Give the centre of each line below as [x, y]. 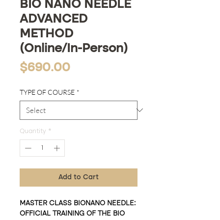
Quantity [33, 131]
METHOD [46, 34]
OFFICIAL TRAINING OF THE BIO [72, 214]
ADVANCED [54, 19]
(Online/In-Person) [74, 49]
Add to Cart [79, 178]
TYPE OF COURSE [47, 92]
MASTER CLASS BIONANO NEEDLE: [78, 204]
